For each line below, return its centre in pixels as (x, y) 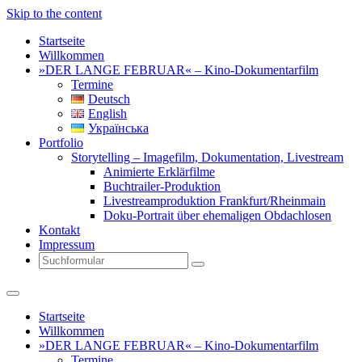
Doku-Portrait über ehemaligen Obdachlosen (217, 215)
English (107, 114)
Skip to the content (54, 13)
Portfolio (61, 143)
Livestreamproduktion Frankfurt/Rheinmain (215, 201)
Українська (118, 128)
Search (214, 269)
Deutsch (109, 99)
